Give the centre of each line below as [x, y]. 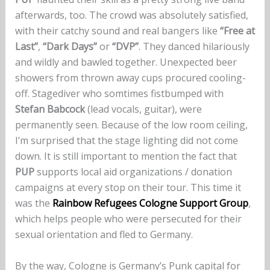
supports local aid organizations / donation [133, 172]
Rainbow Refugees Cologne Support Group [150, 203]
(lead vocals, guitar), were [143, 109]
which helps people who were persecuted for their [128, 219]
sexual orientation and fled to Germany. [104, 235]
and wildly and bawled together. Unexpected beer [126, 62]
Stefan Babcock [50, 109]
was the [33, 203]
